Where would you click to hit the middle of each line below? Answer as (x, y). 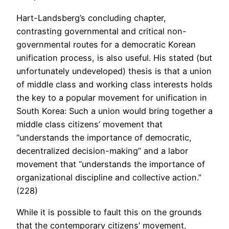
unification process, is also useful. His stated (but (114, 58)
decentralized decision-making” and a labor (102, 151)
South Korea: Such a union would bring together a (114, 111)
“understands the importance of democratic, (104, 137)
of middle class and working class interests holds (114, 84)
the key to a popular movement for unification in (112, 97)
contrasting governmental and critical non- (101, 31)
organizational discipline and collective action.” (109, 177)
